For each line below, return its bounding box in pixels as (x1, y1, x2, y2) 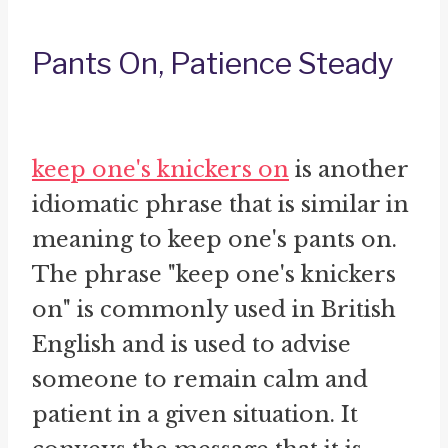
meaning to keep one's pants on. (32, 225, 397, 253)
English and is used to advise (32, 330, 351, 358)
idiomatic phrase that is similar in (32, 190, 409, 218)
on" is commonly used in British (32, 295, 396, 323)
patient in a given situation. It (32, 400, 358, 428)
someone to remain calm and (32, 365, 368, 393)
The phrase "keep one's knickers (32, 260, 396, 288)
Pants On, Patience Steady (32, 44, 394, 81)
